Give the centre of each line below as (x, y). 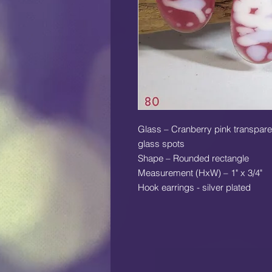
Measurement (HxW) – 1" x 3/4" (200, 173)
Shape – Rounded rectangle (193, 158)
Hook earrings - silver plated (194, 188)
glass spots (161, 144)
